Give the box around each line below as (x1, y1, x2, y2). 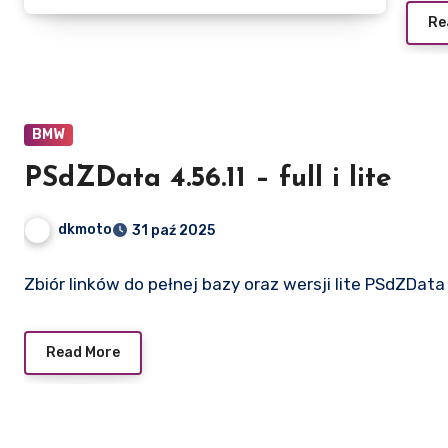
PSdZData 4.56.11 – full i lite (24, 165, 392, 194)
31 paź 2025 (132, 222, 215, 240)
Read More (46, 344, 120, 362)
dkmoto (58, 221, 112, 239)
